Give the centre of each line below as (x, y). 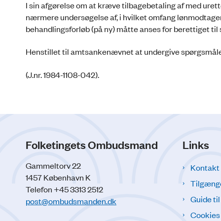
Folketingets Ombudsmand (92, 145)
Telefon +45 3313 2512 (64, 189)
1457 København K (58, 177)
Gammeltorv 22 (53, 166)
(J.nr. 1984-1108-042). (62, 74)
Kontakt (205, 167)
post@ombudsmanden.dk (71, 201)
